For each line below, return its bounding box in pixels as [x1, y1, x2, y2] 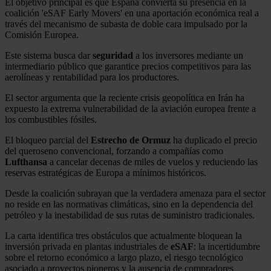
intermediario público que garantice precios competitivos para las [5, 61, 251, 72]
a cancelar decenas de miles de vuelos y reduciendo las [47, 157, 258, 168]
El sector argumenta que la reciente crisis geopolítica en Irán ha [5, 93, 244, 103]
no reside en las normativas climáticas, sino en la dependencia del [5, 199, 253, 210]
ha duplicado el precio [171, 135, 257, 146]
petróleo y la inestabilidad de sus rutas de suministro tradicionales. [5, 210, 255, 221]
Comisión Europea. [5, 30, 79, 41]
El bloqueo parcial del [5, 135, 91, 146]
